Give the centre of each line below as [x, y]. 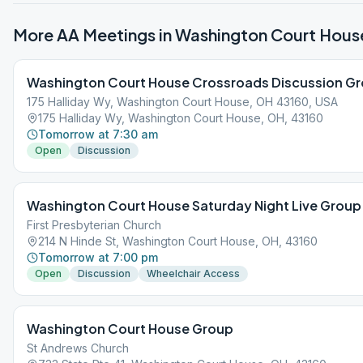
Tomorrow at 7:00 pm [98, 257]
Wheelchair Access [193, 273]
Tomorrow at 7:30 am [98, 134]
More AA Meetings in [94, 34]
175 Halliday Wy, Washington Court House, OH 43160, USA [182, 102]
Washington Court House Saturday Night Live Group [194, 205]
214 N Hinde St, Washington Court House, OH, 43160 [178, 241]
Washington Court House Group [130, 329]
